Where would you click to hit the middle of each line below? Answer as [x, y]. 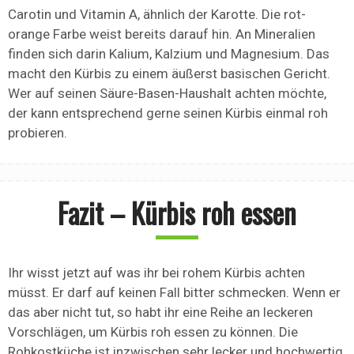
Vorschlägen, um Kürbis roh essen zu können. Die [153, 332]
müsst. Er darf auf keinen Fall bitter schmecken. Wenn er [174, 293]
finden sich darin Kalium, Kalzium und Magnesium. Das [169, 54]
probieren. [38, 133]
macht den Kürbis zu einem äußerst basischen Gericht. [169, 74]
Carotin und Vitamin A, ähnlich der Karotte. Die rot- [157, 15]
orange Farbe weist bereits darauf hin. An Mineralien [162, 34]
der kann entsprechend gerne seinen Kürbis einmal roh [168, 113]
